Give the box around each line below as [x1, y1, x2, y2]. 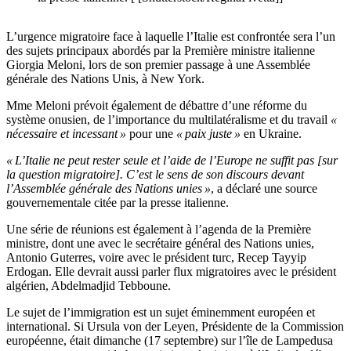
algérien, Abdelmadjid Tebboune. [6, 279, 171, 293]
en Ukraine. [241, 127, 302, 141]
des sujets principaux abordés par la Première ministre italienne [6, 44, 315, 58]
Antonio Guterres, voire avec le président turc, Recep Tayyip [6, 251, 306, 265]
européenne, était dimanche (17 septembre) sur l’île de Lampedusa [6, 334, 333, 348]
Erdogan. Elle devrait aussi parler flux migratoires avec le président [6, 265, 336, 279]
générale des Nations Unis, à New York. [6, 72, 204, 86]
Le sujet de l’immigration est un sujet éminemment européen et [6, 306, 315, 320]
